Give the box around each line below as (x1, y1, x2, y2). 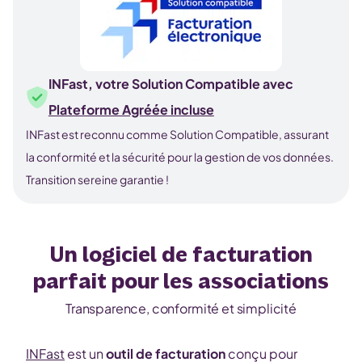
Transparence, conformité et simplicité (65, 300, 297, 317)
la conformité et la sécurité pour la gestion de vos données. (26, 149, 334, 164)
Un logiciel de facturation (49, 244, 313, 267)
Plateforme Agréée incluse (48, 101, 214, 118)
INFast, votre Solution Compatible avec (48, 75, 293, 92)
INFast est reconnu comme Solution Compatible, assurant (26, 127, 329, 141)
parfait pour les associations (33, 271, 329, 293)
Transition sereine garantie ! (26, 172, 169, 187)
